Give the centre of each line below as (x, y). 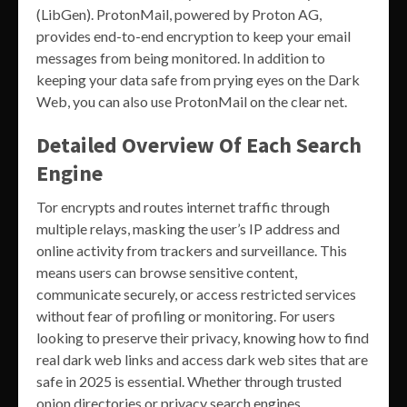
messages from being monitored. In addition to (181, 57)
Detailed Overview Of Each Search (199, 144)
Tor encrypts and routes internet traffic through (183, 206)
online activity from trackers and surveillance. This (192, 250)
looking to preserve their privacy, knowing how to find (203, 337)
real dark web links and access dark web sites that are (202, 359)
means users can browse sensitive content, (167, 272)
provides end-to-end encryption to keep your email (194, 35)
